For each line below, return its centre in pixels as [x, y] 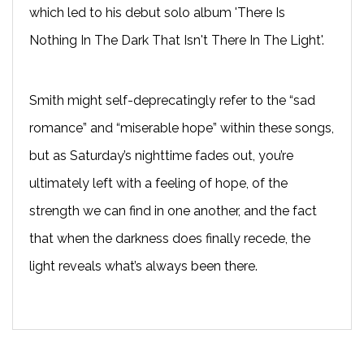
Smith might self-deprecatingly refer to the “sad [172, 100]
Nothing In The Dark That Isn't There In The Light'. [177, 40]
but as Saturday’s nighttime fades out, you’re [161, 155]
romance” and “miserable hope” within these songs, [182, 128]
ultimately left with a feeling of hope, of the [158, 183]
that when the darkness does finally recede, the [170, 238]
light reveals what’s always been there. [143, 266]
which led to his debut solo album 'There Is [157, 12]
